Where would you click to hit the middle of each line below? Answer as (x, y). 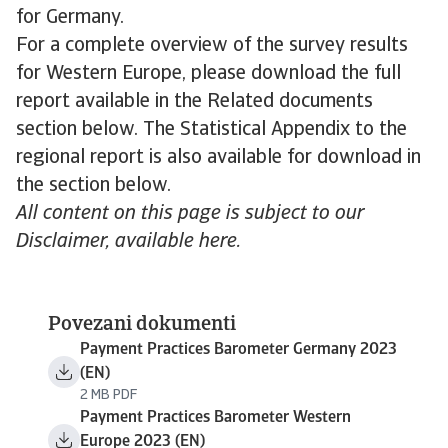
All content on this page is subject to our (190, 214)
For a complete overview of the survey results (212, 46)
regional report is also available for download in (218, 158)
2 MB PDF (108, 395)
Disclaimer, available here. (128, 242)
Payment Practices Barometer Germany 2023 (238, 350)
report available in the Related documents (194, 102)
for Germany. (72, 18)
